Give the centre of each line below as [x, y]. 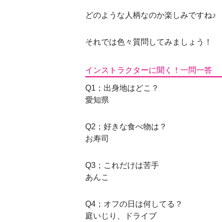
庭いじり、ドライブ [121, 216]
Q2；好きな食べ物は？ [126, 127]
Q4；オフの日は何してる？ [134, 204]
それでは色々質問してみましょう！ [149, 42]
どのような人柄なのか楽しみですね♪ [151, 15]
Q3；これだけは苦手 [122, 165]
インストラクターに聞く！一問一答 [149, 70]
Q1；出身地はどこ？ [122, 88]
